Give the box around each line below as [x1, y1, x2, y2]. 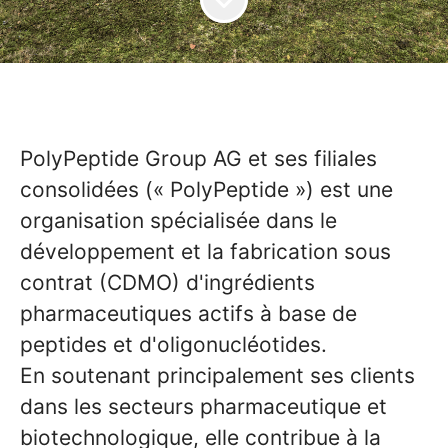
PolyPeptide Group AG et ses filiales [20, 146, 377, 171]
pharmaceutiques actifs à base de [20, 301, 357, 326]
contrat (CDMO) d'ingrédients [20, 270, 315, 295]
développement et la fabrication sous [20, 239, 391, 264]
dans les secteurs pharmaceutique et [20, 394, 387, 419]
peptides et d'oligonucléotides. [20, 332, 327, 357]
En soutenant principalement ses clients [20, 363, 415, 388]
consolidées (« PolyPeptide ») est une [20, 177, 393, 202]
